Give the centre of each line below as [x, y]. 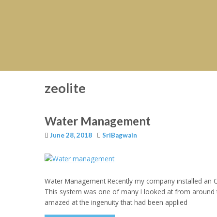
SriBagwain [120, 135]
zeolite [65, 88]
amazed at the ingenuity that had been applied [116, 202]
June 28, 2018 [71, 135]
